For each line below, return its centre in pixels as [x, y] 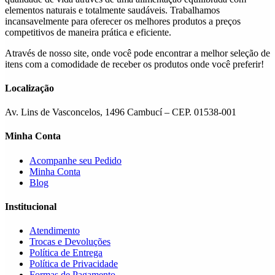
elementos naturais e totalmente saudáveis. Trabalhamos [112, 10]
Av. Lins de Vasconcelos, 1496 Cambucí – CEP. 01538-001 [121, 112]
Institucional [31, 207]
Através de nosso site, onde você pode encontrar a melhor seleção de [137, 53]
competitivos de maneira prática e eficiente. [88, 32]
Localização [29, 88]
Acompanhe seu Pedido [76, 160]
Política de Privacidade [74, 264]
